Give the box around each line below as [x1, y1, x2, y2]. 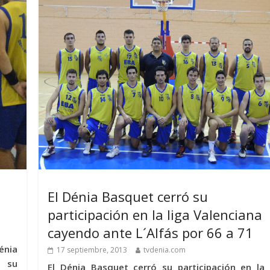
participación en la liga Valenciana [48, 205, 263, 224]
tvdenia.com [143, 244, 186, 255]
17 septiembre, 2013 [57, 244, 128, 255]
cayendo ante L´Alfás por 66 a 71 [48, 223, 254, 242]
